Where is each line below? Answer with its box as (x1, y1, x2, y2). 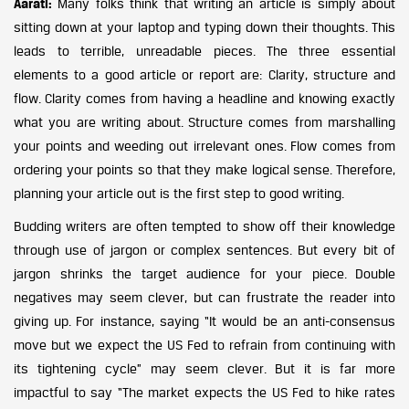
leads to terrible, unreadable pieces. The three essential (14, 43, 395, 58)
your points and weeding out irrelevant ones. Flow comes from (14, 138, 395, 153)
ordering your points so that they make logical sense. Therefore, (14, 162, 395, 177)
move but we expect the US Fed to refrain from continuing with (14, 337, 395, 352)
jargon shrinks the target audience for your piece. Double (14, 266, 395, 281)
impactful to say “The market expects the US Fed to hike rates (14, 384, 395, 400)
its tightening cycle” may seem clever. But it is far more (14, 361, 395, 376)
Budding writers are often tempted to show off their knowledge (14, 218, 395, 234)
